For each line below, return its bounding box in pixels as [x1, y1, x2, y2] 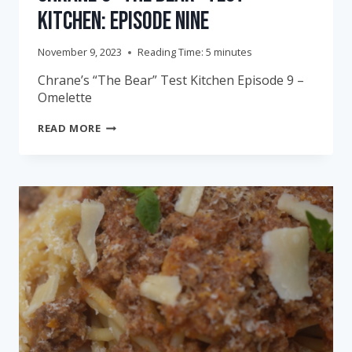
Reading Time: [137, 45, 203, 60]
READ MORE [38, 121, 101, 136]
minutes [214, 45, 252, 60]
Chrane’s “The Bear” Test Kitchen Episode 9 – [38, 71, 304, 90]
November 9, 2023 [38, 45, 122, 60]
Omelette [38, 89, 95, 107]
